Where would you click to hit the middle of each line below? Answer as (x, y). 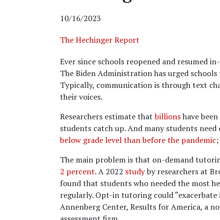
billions (168, 116)
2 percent (77, 171)
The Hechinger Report (100, 40)
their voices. (82, 97)
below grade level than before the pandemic (138, 140)
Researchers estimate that (107, 116)
